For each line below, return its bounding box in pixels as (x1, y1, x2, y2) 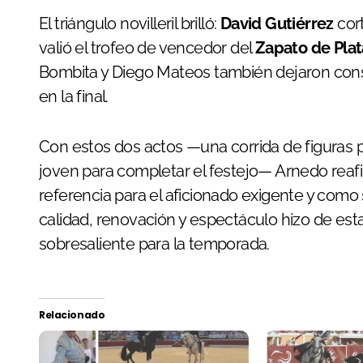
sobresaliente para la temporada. (39, 234, 270, 254)
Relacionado (39, 308, 105, 322)
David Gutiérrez (220, 14, 334, 34)
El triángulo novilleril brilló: (39, 14, 220, 34)
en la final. (39, 87, 109, 107)
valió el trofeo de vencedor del (39, 38, 255, 58)
